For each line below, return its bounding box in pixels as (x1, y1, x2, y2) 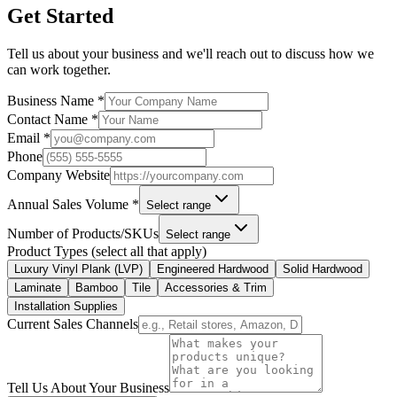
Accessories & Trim (165, 281, 267, 295)
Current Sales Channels (7, 316, 138, 332)
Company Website (7, 167, 110, 183)
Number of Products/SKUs (7, 226, 159, 242)
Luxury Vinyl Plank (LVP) (14, 262, 143, 276)
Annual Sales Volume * (7, 197, 139, 213)
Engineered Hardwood (157, 262, 269, 276)
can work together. (7, 62, 111, 78)
